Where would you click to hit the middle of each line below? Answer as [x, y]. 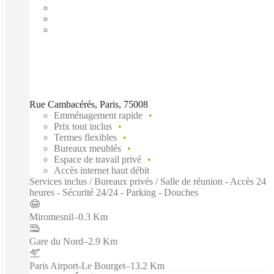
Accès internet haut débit [102, 170]
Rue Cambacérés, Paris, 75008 [89, 104]
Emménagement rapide [98, 115]
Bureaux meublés [87, 148]
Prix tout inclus [83, 126]
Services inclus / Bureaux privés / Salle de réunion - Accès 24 [148, 181]
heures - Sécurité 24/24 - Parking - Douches [114, 192]
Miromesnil [51, 217]
